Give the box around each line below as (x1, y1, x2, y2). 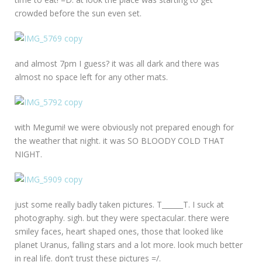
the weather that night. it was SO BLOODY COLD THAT (15, 135, 225, 147)
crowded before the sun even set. (15, 8, 142, 19)
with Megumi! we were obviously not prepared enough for (15, 122, 234, 133)
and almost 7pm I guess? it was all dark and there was (15, 58, 219, 70)
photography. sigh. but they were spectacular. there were (15, 212, 229, 224)
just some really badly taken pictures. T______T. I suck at (15, 199, 224, 211)
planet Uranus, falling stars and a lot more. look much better (15, 239, 243, 251)
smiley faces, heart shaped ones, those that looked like (15, 226, 223, 237)
